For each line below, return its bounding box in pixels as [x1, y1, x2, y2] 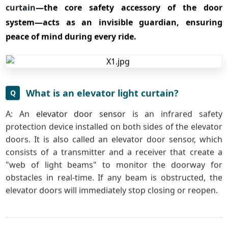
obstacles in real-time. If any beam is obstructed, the [6, 172, 222, 183]
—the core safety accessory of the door [36, 2, 222, 13]
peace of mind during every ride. [6, 31, 137, 42]
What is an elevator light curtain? [26, 87, 179, 99]
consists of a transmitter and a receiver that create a [6, 146, 222, 158]
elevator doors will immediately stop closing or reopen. [6, 184, 218, 196]
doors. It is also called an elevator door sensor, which [6, 133, 222, 145]
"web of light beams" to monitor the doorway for [6, 159, 222, 170]
